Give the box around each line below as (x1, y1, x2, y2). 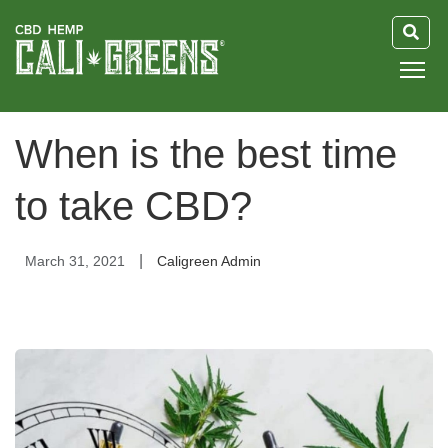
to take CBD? (15, 184, 252, 228)
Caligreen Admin (157, 253, 261, 269)
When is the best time (15, 132, 397, 176)
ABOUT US (32, 283, 103, 299)
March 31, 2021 (25, 253, 125, 269)
